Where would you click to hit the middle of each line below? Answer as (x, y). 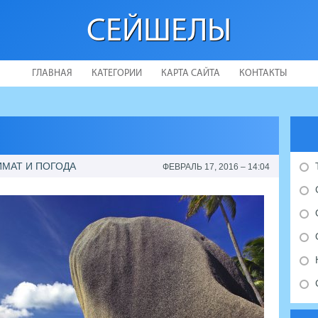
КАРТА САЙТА (190, 73)
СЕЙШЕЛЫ (159, 32)
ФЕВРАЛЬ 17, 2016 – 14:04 (216, 167)
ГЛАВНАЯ (52, 73)
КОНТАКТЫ (263, 73)
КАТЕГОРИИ (116, 73)
